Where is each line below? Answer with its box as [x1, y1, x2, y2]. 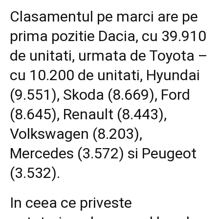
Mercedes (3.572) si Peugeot [10, 145, 197, 162]
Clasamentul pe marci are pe [10, 8, 198, 25]
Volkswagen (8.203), [10, 125, 142, 143]
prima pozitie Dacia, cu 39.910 [10, 27, 206, 45]
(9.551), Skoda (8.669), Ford [10, 86, 190, 104]
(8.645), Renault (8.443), [10, 106, 167, 123]
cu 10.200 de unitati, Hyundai [10, 66, 200, 84]
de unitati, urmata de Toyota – [10, 47, 208, 65]
